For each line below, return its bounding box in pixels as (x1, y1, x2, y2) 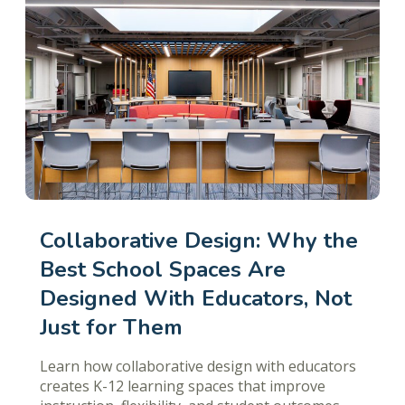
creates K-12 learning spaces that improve (40, 376, 325, 397)
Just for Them (40, 313, 183, 343)
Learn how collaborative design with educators (40, 356, 356, 377)
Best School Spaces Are (40, 255, 286, 285)
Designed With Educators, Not (40, 284, 352, 314)
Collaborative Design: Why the (40, 226, 358, 256)
